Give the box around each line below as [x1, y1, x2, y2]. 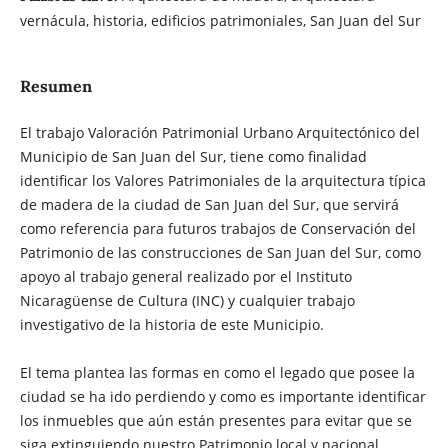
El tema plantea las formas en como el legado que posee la [19, 362, 415, 382]
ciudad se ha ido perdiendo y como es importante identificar [19, 386, 426, 406]
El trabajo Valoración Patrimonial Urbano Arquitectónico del [19, 122, 420, 142]
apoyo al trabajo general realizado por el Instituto [19, 266, 352, 286]
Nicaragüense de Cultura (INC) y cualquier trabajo [19, 290, 355, 310]
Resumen [19, 75, 92, 96]
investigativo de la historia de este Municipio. [19, 314, 324, 334]
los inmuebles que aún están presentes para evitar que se [19, 410, 412, 430]
